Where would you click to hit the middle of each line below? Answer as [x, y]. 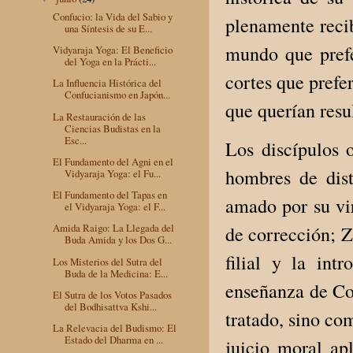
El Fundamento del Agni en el [113, 161]
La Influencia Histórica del [108, 83]
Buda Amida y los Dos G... [119, 240]
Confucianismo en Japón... [118, 95]
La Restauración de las [100, 116]
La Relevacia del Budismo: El [115, 327]
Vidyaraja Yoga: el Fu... [113, 173]
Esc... [76, 140]
